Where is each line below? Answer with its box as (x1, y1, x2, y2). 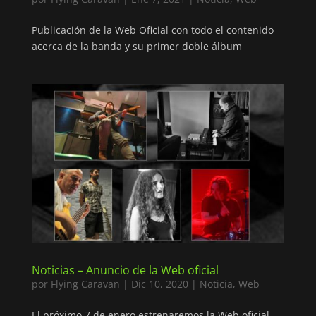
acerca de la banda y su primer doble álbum (31, 39, 242, 54)
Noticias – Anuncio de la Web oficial (31, 262, 219, 278)
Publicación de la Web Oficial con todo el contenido (31, 23, 274, 37)
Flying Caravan (50, 276, 120, 291)
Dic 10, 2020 (130, 276, 188, 291)
